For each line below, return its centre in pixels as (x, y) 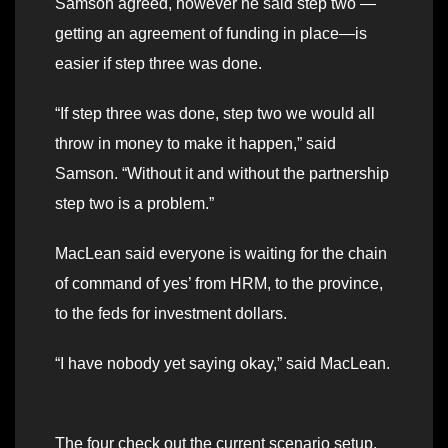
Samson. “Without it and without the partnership (222, 174)
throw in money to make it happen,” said (195, 144)
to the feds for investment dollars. (171, 314)
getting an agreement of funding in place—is (211, 34)
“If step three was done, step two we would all (215, 114)
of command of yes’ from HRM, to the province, (219, 284)
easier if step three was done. (158, 64)
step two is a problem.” (134, 204)
